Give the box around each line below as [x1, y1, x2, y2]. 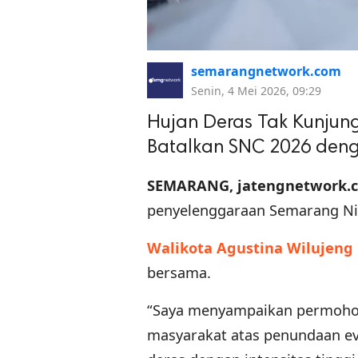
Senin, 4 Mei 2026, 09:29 [191, 83, 321, 99]
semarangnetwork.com [191, 62, 341, 81]
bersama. [147, 263, 211, 283]
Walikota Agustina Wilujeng [147, 238, 353, 258]
